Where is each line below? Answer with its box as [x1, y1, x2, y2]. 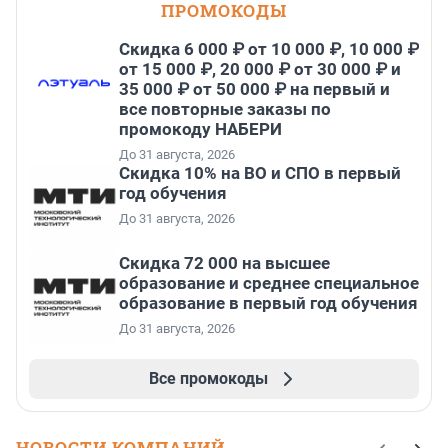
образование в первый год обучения [119, 293, 418, 314]
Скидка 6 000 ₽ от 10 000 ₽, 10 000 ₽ [119, 39, 419, 60]
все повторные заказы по [119, 99, 331, 120]
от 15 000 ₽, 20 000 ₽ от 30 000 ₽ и [119, 59, 401, 80]
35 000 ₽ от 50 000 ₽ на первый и [119, 79, 390, 100]
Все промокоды [148, 369, 268, 389]
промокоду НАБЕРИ [119, 119, 282, 140]
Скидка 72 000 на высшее [119, 253, 330, 274]
